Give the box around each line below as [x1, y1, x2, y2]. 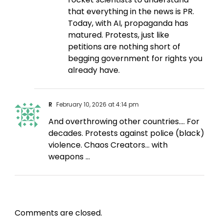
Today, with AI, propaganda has [68, 18, 188, 29]
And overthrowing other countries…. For [48, 116, 199, 128]
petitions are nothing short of [68, 41, 180, 53]
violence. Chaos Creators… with [48, 139, 168, 151]
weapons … [48, 151, 90, 163]
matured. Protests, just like [68, 29, 169, 41]
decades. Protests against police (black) [48, 128, 204, 139]
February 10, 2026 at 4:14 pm [55, 100, 139, 109]
